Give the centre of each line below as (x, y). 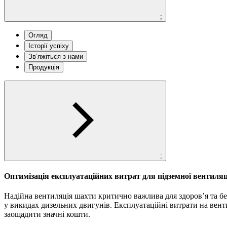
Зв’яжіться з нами (56, 56)
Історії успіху (49, 46)
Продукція (44, 67)
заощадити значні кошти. (47, 214)
